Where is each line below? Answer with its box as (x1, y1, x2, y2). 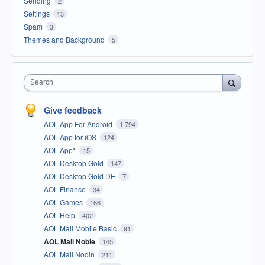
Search (30, 76, 53, 86)
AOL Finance (44, 183, 88, 194)
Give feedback (44, 104, 102, 116)
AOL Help (44, 209, 77, 220)
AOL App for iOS (44, 131, 98, 142)
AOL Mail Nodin (44, 248, 96, 259)
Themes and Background (24, 34, 105, 44)
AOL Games (44, 196, 85, 207)
